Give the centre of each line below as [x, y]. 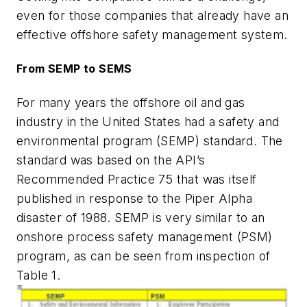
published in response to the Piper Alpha [134, 198]
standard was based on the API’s [111, 160]
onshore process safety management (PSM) [145, 236]
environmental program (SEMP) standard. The [150, 140]
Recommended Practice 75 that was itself [137, 179]
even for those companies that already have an [152, 16]
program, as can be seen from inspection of [144, 256]
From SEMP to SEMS [74, 69]
